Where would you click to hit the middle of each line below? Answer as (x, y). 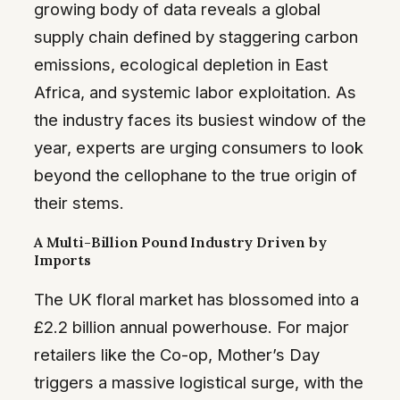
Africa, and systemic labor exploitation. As (195, 92)
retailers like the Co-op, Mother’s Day (177, 354)
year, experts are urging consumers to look (199, 147)
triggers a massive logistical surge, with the (199, 382)
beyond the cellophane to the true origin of (196, 175)
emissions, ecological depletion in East (181, 64)
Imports (62, 260)
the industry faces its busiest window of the (200, 119)
